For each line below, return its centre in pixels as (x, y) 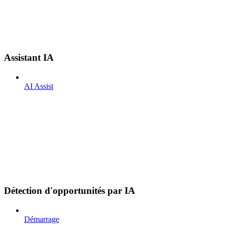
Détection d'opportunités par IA (70, 191)
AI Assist (39, 86)
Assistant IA (29, 57)
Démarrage (42, 219)
